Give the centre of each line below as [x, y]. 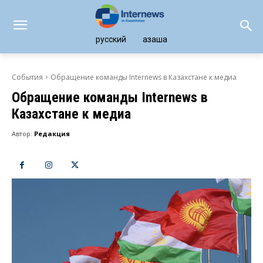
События [27, 77]
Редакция [52, 133]
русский [111, 39]
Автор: [22, 133]
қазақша [155, 39]
